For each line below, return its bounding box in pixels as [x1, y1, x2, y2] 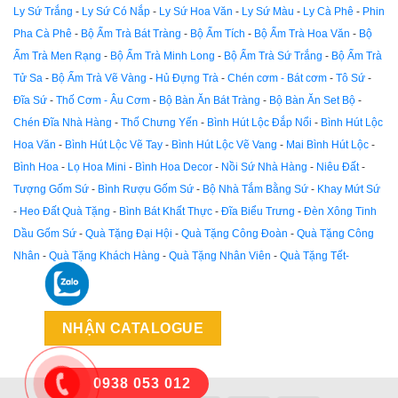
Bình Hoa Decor [135, 160, 212, 173]
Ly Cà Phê [303, 4, 354, 18]
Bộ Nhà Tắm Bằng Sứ [203, 182, 308, 195]
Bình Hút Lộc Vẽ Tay [65, 138, 163, 151]
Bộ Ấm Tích [190, 27, 245, 40]
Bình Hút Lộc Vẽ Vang [171, 138, 277, 151]
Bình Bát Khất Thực [119, 204, 212, 218]
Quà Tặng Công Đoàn [181, 227, 288, 240]
